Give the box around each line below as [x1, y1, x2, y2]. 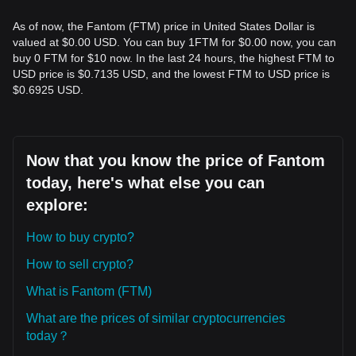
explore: [26, 196, 88, 214]
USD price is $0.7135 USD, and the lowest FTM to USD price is [13, 68, 330, 80]
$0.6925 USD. [13, 83, 83, 96]
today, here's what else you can [26, 174, 265, 192]
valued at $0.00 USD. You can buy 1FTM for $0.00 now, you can [13, 36, 336, 48]
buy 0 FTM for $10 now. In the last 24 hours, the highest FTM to [13, 52, 335, 64]
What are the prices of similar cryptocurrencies [26, 311, 285, 325]
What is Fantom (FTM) [26, 284, 152, 298]
